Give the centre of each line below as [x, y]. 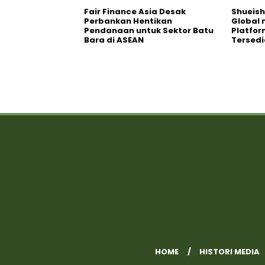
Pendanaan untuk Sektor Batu [149, 30]
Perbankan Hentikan [128, 21]
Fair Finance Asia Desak [135, 12]
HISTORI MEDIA [229, 252]
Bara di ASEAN [114, 40]
